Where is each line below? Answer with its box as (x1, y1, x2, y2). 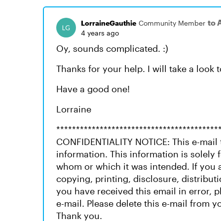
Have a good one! (56, 83, 130, 94)
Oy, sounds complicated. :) (56, 43, 168, 54)
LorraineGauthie (81, 18, 136, 27)
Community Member (139, 18, 205, 27)
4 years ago (81, 29, 119, 37)
